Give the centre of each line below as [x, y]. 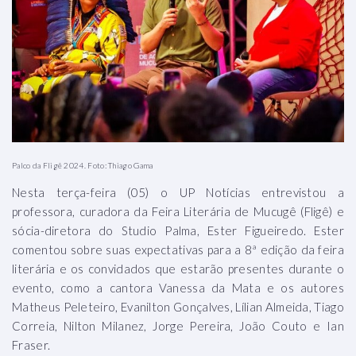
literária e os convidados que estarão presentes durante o [178, 269]
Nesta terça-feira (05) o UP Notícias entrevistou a [178, 193]
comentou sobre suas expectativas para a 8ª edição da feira [178, 250]
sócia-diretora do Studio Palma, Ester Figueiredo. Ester [178, 231]
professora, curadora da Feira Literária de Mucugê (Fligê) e [178, 212]
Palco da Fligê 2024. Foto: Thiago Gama [83, 166]
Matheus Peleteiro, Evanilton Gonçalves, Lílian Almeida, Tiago [178, 307]
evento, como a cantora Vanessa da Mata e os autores [178, 288]
